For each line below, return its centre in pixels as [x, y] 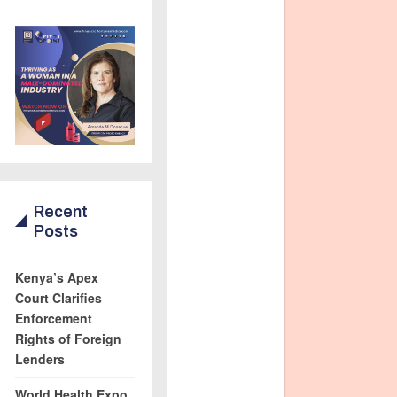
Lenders [40, 359]
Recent [61, 212]
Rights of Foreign [69, 339]
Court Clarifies [59, 298]
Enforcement [54, 318]
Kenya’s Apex [57, 277]
